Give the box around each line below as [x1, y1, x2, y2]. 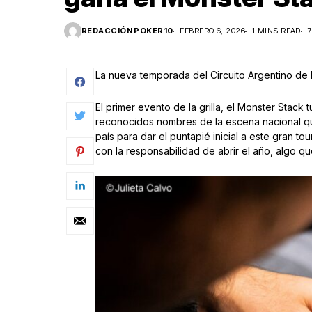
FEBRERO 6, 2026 [180, 26, 246, 36]
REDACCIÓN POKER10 [81, 26, 173, 36]
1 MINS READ [252, 26, 301, 36]
